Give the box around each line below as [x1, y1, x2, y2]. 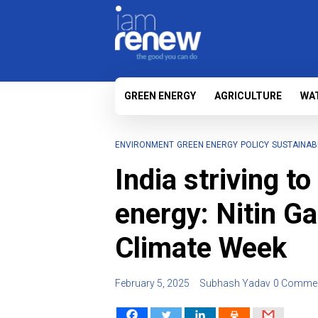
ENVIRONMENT [115, 140, 174, 150]
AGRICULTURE [214, 90, 282, 102]
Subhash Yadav [199, 278, 270, 289]
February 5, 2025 [115, 278, 190, 289]
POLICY [241, 140, 269, 150]
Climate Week [115, 231, 287, 265]
